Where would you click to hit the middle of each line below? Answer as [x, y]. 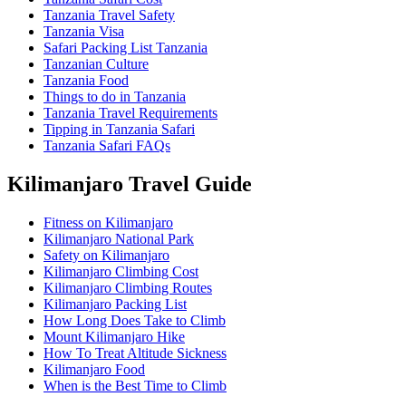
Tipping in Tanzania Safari [119, 129]
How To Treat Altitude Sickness [135, 353]
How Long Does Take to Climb [135, 320]
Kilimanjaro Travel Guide [130, 184]
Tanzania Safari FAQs [107, 145]
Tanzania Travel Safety [109, 15]
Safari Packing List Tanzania [126, 48]
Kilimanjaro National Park [119, 238]
